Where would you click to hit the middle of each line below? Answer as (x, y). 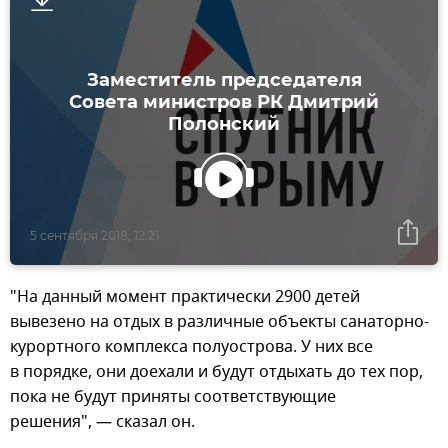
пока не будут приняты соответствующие (173, 396)
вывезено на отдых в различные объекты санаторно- (219, 321)
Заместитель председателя (224, 79)
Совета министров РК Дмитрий (224, 101)
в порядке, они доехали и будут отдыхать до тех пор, (216, 371)
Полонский (224, 123)
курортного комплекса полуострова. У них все (191, 346)
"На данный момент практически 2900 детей (185, 296)
